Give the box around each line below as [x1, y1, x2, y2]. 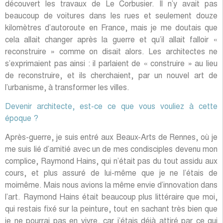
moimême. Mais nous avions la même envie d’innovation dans [5, 182, 218, 190]
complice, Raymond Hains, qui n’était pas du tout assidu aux [5, 158, 218, 166]
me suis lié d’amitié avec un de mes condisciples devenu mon [5, 146, 218, 154]
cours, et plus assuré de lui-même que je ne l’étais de [5, 170, 218, 178]
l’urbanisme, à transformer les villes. [5, 84, 129, 92]
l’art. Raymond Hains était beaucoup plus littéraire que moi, [5, 194, 218, 202]
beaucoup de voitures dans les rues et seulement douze [5, 12, 218, 20]
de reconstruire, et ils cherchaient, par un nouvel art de [5, 72, 218, 80]
